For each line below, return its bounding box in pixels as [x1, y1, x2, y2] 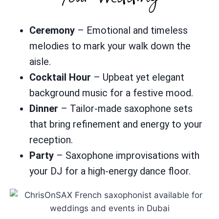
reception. [29, 134, 73, 146]
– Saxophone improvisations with [54, 150, 199, 161]
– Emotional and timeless [75, 24, 188, 36]
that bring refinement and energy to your [29, 118, 202, 130]
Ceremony [29, 24, 75, 36]
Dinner [29, 103, 58, 114]
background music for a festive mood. [29, 87, 193, 99]
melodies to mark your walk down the [29, 40, 191, 52]
